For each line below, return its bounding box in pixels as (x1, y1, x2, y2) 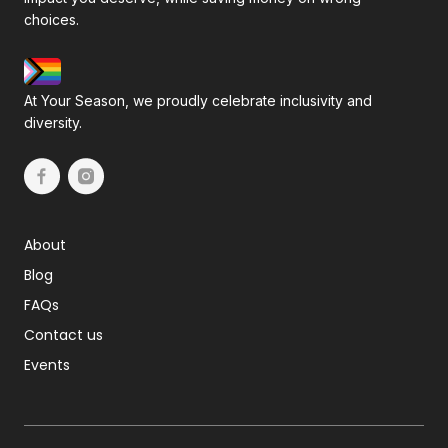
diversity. (24, 114, 82, 132)
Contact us (24, 325, 103, 346)
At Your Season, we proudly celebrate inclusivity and (24, 92, 372, 110)
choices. (24, 11, 79, 29)
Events (24, 355, 70, 376)
